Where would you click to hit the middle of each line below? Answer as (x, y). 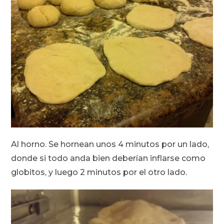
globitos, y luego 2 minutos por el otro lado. (99, 172)
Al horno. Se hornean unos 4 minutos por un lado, (110, 144)
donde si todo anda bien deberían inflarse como (108, 158)
